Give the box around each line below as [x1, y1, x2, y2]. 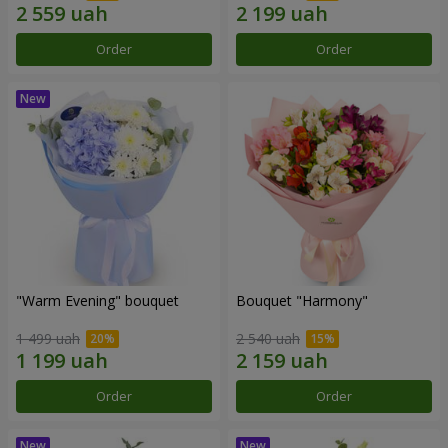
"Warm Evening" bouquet [16, 290, 179, 310]
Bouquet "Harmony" [236, 290, 368, 310]
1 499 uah [16, 329, 80, 349]
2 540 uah [236, 329, 300, 349]
